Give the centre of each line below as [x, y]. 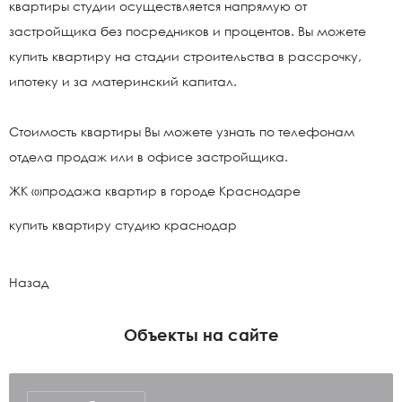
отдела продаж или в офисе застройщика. [149, 157]
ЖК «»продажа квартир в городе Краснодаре [155, 191]
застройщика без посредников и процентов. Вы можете [188, 31]
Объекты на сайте [201, 335]
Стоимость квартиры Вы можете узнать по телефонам [182, 131]
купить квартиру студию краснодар [123, 225]
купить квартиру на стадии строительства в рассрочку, [185, 56]
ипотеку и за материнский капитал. [123, 81]
